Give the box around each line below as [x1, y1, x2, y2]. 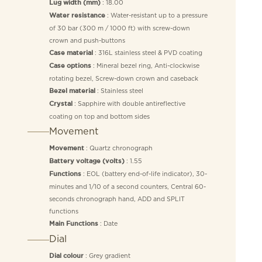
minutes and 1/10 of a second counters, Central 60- [49, 182, 206, 190]
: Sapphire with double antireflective [72, 99, 185, 107]
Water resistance [49, 12, 105, 19]
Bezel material [49, 88, 95, 94]
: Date [98, 219, 118, 227]
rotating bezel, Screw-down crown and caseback [49, 74, 198, 82]
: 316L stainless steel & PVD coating [92, 49, 202, 56]
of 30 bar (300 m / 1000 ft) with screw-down [49, 24, 190, 32]
